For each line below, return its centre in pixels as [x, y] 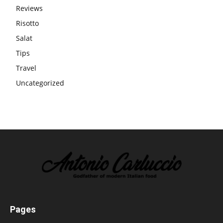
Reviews [29, 8]
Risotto [27, 23]
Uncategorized [40, 83]
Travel [26, 68]
